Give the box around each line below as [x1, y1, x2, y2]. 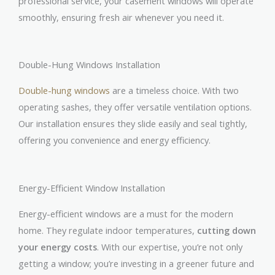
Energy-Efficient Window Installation [18, 181, 165, 194]
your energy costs [18, 240, 97, 253]
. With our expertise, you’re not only [97, 240, 242, 253]
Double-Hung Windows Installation [18, 58, 160, 71]
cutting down [197, 223, 256, 236]
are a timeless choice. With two [110, 84, 239, 97]
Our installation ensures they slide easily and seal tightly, [18, 117, 247, 130]
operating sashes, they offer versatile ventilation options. [18, 101, 252, 114]
